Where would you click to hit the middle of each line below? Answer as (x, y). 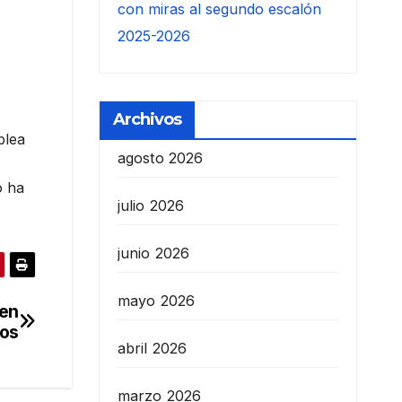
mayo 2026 (156, 301)
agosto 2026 (160, 158)
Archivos (147, 120)
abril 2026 (152, 349)
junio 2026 (153, 253)
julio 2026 (151, 206)
